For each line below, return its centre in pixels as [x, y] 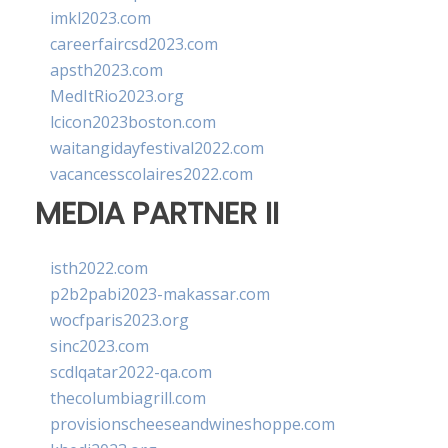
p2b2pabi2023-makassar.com [160, 294]
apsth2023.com [106, 70]
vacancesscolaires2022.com [151, 174]
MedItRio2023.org [117, 96]
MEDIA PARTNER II [157, 213]
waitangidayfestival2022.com [157, 148]
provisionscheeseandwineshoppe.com [192, 424]
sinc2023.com [99, 346]
